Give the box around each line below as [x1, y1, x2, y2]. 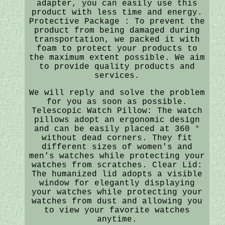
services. [94, 71, 140, 80]
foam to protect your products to [36, 44, 197, 53]
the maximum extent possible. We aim [29, 53, 205, 62]
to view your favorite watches [44, 205, 190, 215]
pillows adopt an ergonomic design [34, 115, 200, 125]
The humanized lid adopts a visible [31, 169, 202, 179]
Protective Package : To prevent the [29, 17, 205, 26]
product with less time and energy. [31, 8, 202, 17]
